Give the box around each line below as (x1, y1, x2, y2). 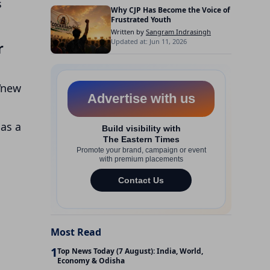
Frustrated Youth (111, 14, 171, 25)
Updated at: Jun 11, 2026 (111, 37, 187, 46)
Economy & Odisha (57, 256, 125, 266)
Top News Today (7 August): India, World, (57, 246, 203, 256)
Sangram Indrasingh (146, 27, 211, 36)
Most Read (51, 225, 101, 239)
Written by (111, 27, 146, 36)
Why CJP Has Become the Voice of (111, 5, 230, 15)
